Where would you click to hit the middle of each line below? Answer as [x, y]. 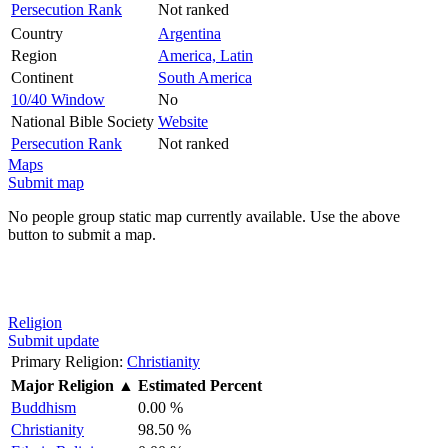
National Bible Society [82, 121]
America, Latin [205, 55]
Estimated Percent [200, 385]
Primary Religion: [67, 361]
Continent [42, 77]
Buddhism [43, 407]
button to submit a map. [82, 234]
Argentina [189, 33]
